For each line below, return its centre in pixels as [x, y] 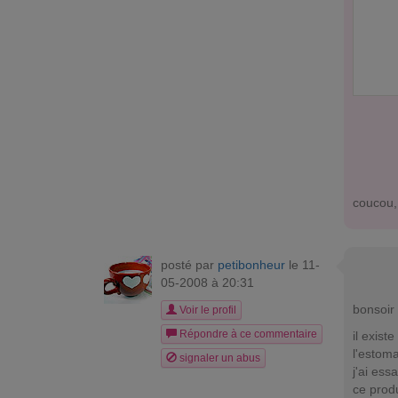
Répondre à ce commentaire [247, 334]
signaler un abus [219, 358]
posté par [189, 264]
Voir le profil [207, 310]
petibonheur [251, 264]
